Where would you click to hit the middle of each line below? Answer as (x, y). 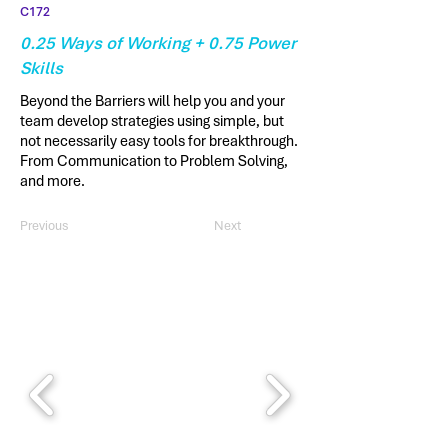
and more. (52, 181)
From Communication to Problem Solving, (154, 161)
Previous (44, 225)
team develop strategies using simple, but (152, 121)
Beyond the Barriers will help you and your (152, 101)
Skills (41, 68)
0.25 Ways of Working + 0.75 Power (158, 43)
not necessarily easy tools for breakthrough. (159, 141)
